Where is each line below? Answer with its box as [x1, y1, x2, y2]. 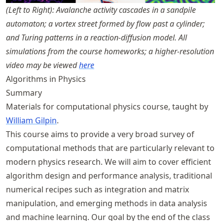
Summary [6, 87, 42, 98]
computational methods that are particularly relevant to [6, 142, 215, 153]
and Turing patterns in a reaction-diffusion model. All [6, 32, 187, 43]
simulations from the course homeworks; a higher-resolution [6, 45, 214, 57]
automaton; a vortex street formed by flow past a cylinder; [6, 18, 205, 29]
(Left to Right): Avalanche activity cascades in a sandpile [6, 4, 196, 15]
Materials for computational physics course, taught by [6, 101, 208, 112]
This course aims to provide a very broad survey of [6, 128, 194, 140]
